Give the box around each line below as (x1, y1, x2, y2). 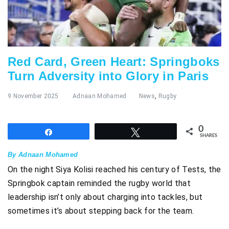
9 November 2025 (8, 93, 59, 100)
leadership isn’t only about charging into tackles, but (8, 192, 203, 202)
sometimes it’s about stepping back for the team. (8, 205, 194, 216)
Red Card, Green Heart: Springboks (8, 55, 220, 69)
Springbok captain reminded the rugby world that (8, 178, 191, 188)
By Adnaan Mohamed (8, 150, 78, 158)
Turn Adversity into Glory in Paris (8, 69, 209, 83)
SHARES (200, 133, 218, 138)
